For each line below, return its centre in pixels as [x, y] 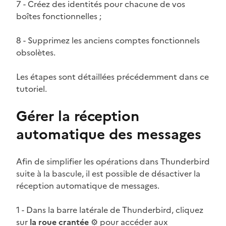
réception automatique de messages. [88, 185]
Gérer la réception [78, 116]
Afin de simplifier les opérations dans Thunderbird [113, 161]
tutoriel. [32, 89]
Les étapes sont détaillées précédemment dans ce [112, 76]
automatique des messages [109, 134]
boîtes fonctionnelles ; [59, 16]
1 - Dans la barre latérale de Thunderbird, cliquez [110, 210]
